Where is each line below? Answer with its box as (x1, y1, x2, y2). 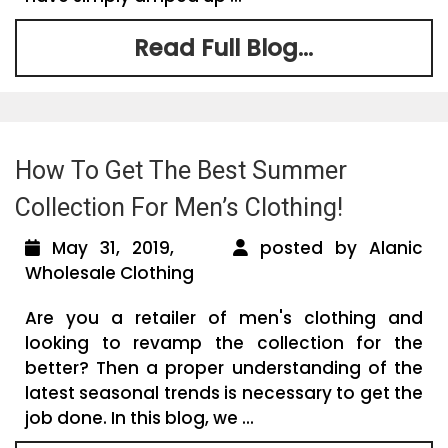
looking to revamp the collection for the (25, 330, 423, 355)
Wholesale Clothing (25, 260, 194, 285)
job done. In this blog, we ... (25, 405, 254, 430)
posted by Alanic (248, 235, 424, 260)
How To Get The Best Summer (15, 155, 347, 185)
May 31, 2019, (40, 235, 234, 260)
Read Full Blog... (134, 31, 314, 64)
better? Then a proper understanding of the (25, 355, 423, 380)
